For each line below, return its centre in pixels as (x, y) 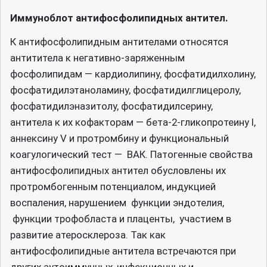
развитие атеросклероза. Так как (88, 235)
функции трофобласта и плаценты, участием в (121, 219)
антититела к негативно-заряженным (97, 58)
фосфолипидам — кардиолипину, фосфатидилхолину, (133, 74)
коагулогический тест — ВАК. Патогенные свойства (131, 154)
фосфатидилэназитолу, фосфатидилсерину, (111, 106)
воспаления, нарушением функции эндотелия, (117, 203)
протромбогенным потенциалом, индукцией (113, 187)
